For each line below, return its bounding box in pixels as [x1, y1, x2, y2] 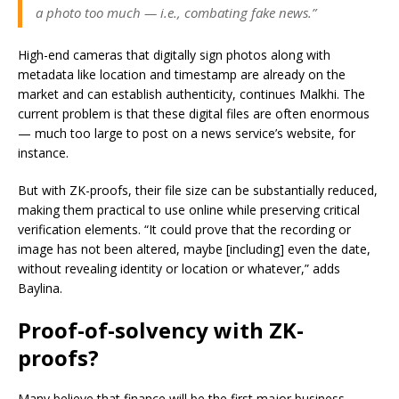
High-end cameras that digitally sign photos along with [18, 46, 330, 63]
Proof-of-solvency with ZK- [18, 315, 304, 345]
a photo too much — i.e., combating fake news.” [36, 4, 316, 21]
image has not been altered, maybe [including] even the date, [18, 240, 370, 257]
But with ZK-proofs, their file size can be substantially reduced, [18, 182, 378, 199]
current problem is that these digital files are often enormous [18, 105, 370, 122]
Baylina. [18, 280, 66, 297]
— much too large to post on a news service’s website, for [18, 125, 355, 142]
